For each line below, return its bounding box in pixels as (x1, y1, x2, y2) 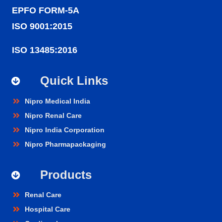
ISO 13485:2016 (12, 45, 77, 55)
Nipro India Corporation (24, 125, 105, 134)
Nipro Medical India (24, 97, 90, 105)
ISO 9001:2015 (12, 21, 72, 31)
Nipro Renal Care (24, 111, 82, 119)
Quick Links (40, 74, 108, 88)
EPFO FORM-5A (12, 5, 79, 15)
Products (40, 167, 92, 181)
